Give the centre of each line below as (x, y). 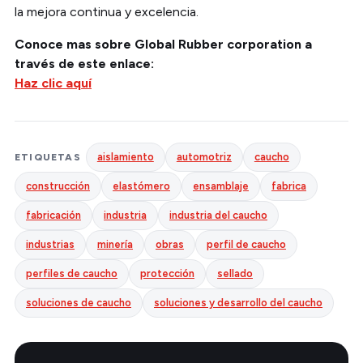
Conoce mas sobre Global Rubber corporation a (163, 44)
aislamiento (125, 156)
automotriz (204, 156)
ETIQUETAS (48, 157)
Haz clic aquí (53, 83)
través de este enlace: (84, 63)
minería (115, 244)
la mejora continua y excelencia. (107, 11)
